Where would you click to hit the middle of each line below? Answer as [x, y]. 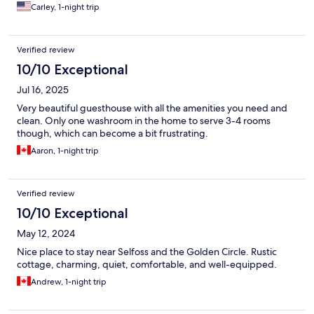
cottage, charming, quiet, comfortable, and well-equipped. [147, 265]
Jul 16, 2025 [43, 90]
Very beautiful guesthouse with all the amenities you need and [152, 108]
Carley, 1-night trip [65, 7]
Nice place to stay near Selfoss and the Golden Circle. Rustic [147, 252]
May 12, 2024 [46, 234]
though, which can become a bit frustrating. [112, 134]
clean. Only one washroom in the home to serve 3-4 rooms [144, 121]
